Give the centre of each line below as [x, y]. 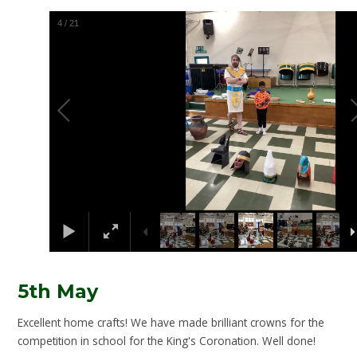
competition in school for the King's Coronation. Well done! [167, 341]
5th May [58, 291]
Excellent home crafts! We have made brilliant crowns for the [171, 323]
